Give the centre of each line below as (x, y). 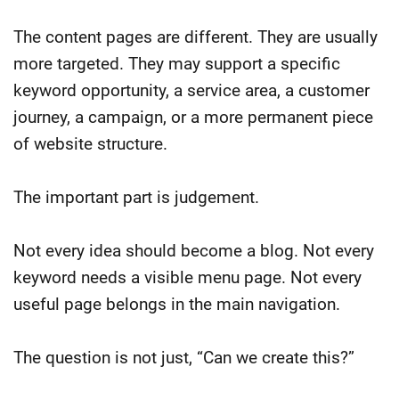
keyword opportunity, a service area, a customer (191, 90)
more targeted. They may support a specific (177, 63)
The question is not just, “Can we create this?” (184, 357)
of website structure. (90, 143)
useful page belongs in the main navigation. (177, 304)
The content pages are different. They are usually (195, 37)
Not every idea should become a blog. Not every (194, 250)
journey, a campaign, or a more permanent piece (193, 117)
